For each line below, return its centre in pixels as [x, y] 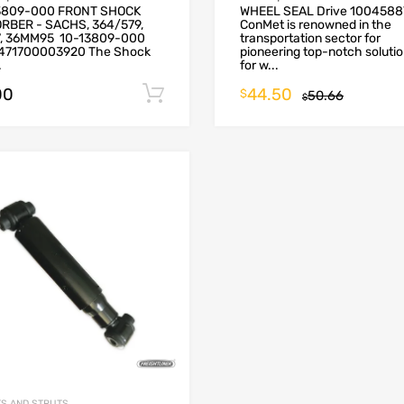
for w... [259, 66]
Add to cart [239, 94]
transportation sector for [310, 39]
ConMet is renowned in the [316, 25]
